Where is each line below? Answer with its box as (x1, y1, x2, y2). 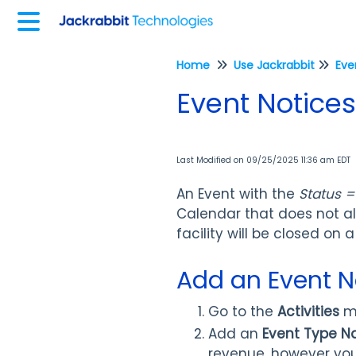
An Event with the (176, 184, 299, 203)
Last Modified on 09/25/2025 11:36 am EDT (176, 154, 350, 166)
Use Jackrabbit (234, 57, 315, 73)
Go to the (208, 302, 273, 321)
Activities (273, 302, 343, 321)
